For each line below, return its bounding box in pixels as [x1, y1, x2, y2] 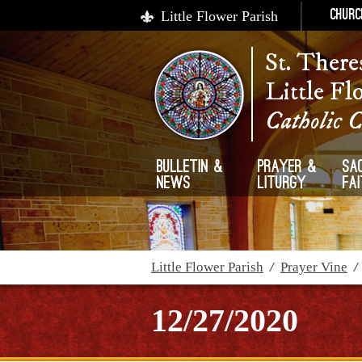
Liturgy [258, 175, 307, 193]
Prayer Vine [280, 259, 347, 275]
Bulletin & [157, 159, 224, 177]
